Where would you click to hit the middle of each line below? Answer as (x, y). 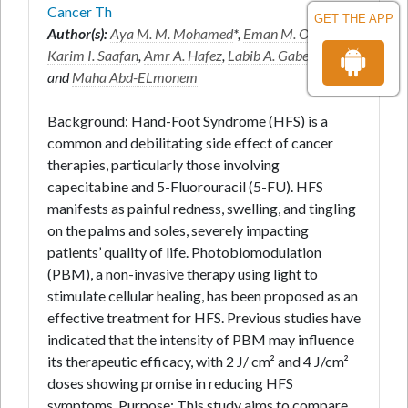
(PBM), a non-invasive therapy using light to (183, 274)
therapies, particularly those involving (163, 164)
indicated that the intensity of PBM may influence (201, 339)
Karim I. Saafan (93, 55)
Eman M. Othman (296, 33)
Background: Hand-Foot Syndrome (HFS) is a (188, 121)
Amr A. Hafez (183, 55)
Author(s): (77, 33)
